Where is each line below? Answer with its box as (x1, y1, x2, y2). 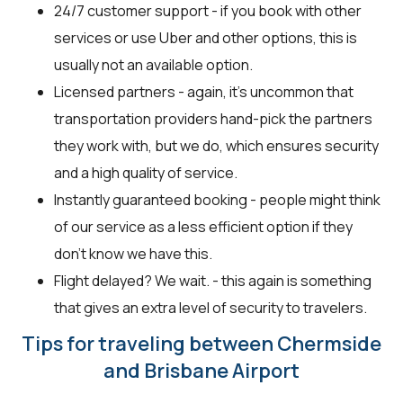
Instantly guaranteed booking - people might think (54, 189, 381, 210)
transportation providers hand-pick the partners (54, 108, 372, 129)
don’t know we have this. (54, 243, 212, 264)
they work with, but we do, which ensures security (54, 135, 379, 156)
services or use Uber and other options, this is (54, 27, 357, 48)
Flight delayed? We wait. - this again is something (54, 270, 372, 291)
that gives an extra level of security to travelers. (54, 297, 367, 318)
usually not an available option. (54, 54, 253, 75)
